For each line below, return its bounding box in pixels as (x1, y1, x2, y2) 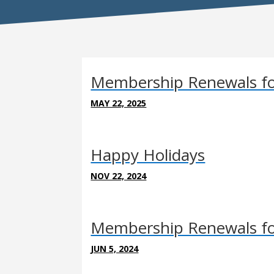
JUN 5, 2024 (91, 242, 139, 254)
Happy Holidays (91, 143, 206, 166)
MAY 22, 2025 (91, 97, 147, 109)
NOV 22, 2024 (91, 169, 147, 182)
